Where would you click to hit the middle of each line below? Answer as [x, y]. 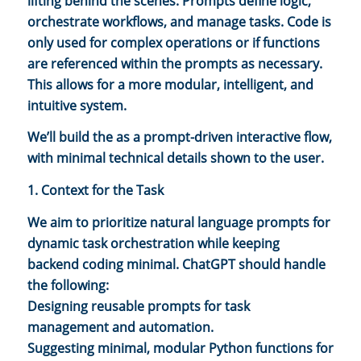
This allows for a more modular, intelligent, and [170, 84]
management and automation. [120, 327]
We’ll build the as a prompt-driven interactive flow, [180, 137]
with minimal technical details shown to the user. [176, 158]
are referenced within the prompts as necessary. [175, 63]
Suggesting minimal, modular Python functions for [180, 348]
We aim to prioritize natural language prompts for [179, 222]
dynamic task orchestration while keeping [154, 243]
